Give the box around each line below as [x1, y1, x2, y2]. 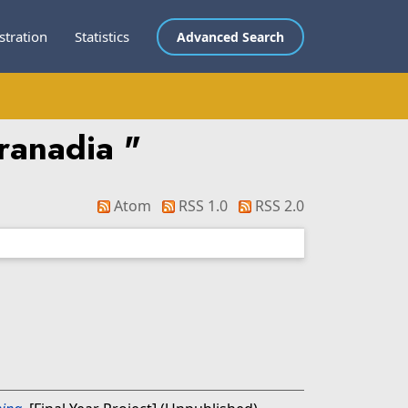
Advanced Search [177, 27, 284, 46]
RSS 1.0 [175, 196, 228, 216]
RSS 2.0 [251, 196, 304, 216]
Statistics [75, 27, 129, 46]
